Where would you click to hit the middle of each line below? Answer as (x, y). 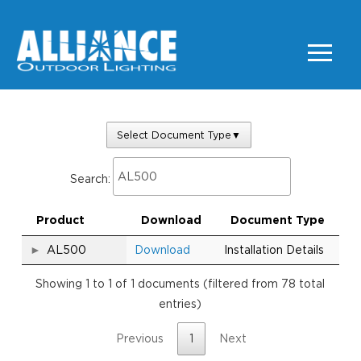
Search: (90, 179)
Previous (139, 339)
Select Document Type (174, 135)
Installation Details (274, 250)
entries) (180, 303)
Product (60, 220)
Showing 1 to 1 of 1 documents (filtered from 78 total (180, 283)
